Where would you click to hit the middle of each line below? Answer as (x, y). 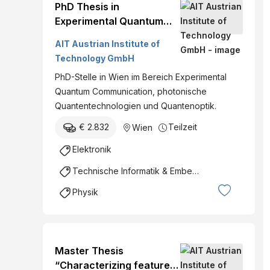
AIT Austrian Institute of (107, 44)
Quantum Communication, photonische (131, 92)
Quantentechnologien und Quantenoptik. (136, 106)
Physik (85, 192)
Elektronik (92, 149)
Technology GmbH (95, 58)
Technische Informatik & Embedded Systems (132, 171)
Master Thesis (89, 251)
